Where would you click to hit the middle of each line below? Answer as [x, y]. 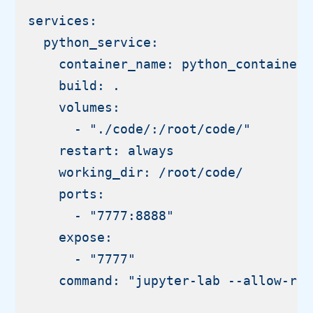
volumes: [74, 107]
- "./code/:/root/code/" [140, 129]
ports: [67, 194]
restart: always [101, 150]
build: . [74, 85]
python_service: [94, 42]
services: [63, 20]
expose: [71, 237]
